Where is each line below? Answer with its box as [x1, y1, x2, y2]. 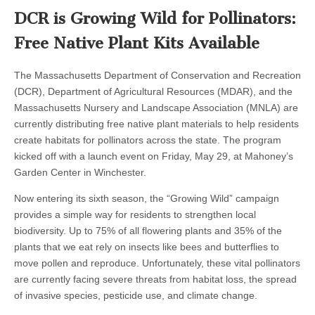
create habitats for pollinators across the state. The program [14, 134, 281, 146]
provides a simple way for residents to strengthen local [14, 209, 256, 221]
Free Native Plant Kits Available [14, 33, 259, 53]
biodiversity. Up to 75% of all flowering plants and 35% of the [14, 225, 282, 237]
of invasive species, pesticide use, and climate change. [14, 290, 260, 302]
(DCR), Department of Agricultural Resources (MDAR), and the [14, 86, 292, 98]
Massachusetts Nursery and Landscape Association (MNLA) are [14, 102, 298, 114]
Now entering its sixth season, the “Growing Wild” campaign [14, 193, 279, 205]
